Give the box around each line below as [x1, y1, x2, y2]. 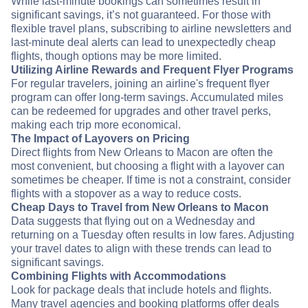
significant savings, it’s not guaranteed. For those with [11, 9, 271, 21]
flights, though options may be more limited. [11, 50, 221, 63]
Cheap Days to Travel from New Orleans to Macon [11, 201, 269, 214]
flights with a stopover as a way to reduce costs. [11, 188, 241, 200]
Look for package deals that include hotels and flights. [11, 284, 272, 296]
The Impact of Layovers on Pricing [11, 133, 190, 145]
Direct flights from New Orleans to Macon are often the [11, 146, 273, 159]
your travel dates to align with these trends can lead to [11, 243, 272, 255]
